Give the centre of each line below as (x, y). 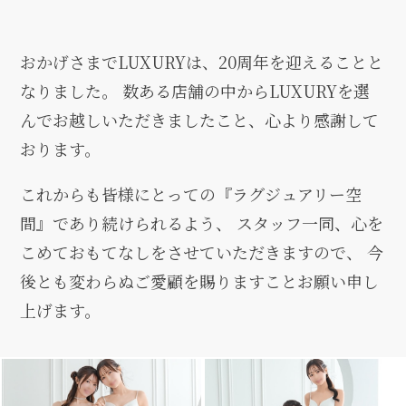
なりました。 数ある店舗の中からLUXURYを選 (195, 91)
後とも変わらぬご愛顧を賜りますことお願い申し (200, 280)
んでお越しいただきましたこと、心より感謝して (200, 120)
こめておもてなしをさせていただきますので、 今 (202, 251)
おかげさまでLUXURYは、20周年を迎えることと (202, 62)
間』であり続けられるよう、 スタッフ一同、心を (202, 222)
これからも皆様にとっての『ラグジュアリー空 (191, 193)
